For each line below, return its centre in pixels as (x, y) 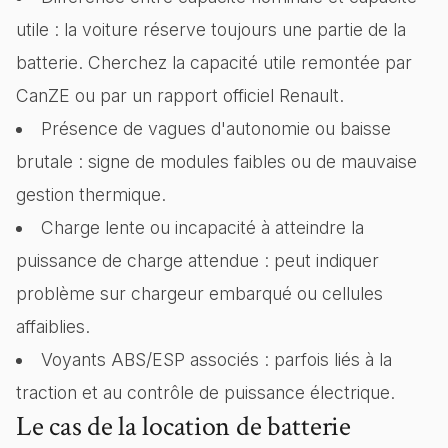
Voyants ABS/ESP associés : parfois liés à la (216, 359)
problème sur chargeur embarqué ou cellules (199, 293)
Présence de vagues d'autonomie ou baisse (215, 128)
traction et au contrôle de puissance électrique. (205, 392)
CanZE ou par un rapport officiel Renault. (180, 95)
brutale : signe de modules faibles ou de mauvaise (216, 161)
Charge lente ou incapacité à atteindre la (202, 227)
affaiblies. (53, 326)
